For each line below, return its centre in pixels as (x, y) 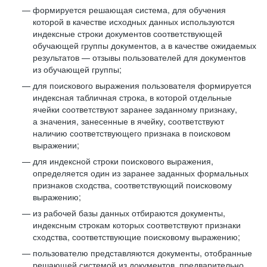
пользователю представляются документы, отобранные (142, 253)
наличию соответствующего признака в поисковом (132, 133)
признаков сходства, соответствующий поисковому (132, 185)
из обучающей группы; (77, 69)
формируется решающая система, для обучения (129, 10)
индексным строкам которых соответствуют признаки (137, 225)
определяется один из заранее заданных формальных (141, 173)
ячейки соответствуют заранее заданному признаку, (135, 109)
